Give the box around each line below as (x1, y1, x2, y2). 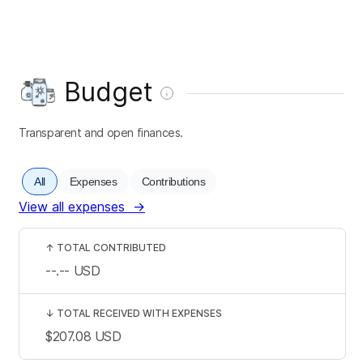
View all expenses (19, 198, 125, 215)
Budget (64, 75, 153, 108)
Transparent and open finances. (19, 125, 183, 139)
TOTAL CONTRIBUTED (57, 241, 166, 254)
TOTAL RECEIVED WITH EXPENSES (57, 306, 222, 319)
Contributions (141, 174, 206, 188)
